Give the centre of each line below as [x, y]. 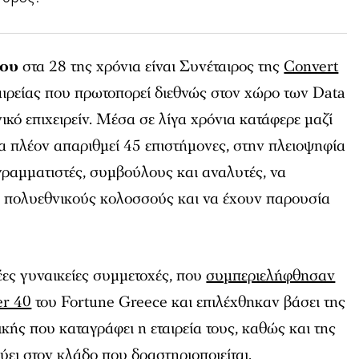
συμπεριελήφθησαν [271, 276]
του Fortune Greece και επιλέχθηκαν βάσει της [189, 303]
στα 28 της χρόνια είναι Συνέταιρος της [151, 67]
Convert [311, 67]
